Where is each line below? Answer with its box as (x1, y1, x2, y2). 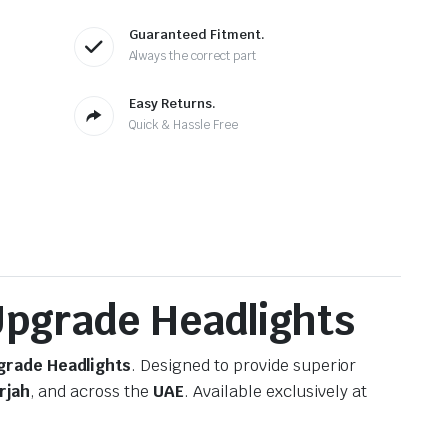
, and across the (29, 380, 154, 402)
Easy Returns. (128, 94, 216, 112)
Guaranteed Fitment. (128, 25, 265, 43)
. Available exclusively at (183, 380, 368, 402)
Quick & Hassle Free (128, 116, 238, 133)
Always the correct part (128, 47, 256, 64)
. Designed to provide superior (131, 354, 357, 376)
